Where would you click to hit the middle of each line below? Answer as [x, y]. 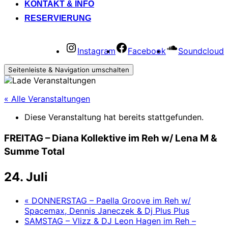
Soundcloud [201, 51]
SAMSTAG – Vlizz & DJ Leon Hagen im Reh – [110, 221]
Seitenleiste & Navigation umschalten [69, 70]
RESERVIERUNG [58, 18]
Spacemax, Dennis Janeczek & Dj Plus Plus [107, 210]
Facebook [147, 51]
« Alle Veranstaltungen [47, 99]
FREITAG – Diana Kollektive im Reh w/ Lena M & [111, 138]
